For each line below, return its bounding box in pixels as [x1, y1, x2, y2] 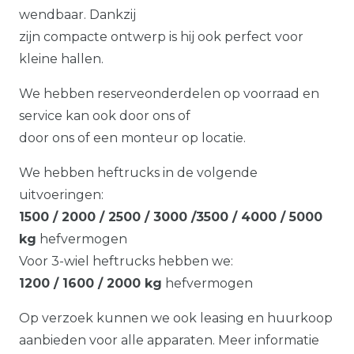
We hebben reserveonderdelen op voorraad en [19, 85, 319, 101]
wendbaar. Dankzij [19, 6, 136, 22]
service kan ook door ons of [19, 107, 190, 123]
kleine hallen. [19, 51, 104, 66]
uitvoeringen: [19, 186, 104, 202]
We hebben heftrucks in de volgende [19, 164, 258, 180]
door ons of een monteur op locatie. [19, 130, 246, 145]
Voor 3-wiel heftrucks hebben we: [19, 253, 233, 269]
